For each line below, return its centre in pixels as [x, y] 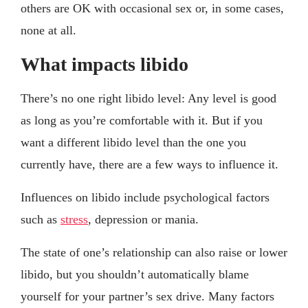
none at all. [48, 30]
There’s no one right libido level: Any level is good [148, 98]
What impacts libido [104, 64]
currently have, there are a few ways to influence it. [150, 164]
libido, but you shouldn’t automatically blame [135, 274]
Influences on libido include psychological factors [145, 197]
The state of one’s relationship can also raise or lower [154, 252]
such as [41, 219]
